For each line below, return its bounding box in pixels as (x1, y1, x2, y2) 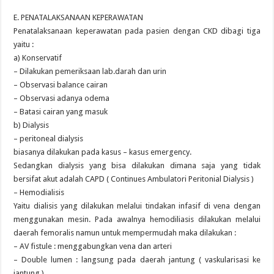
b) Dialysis (13, 120, 50, 130)
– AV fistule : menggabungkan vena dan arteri (13, 242, 172, 251)
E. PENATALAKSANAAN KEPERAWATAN (13, 13, 144, 22)
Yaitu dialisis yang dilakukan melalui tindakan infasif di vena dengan (13, 201, 261, 210)
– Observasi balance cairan (13, 80, 108, 89)
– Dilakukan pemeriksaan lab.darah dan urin (13, 67, 167, 76)
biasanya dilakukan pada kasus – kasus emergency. (13, 147, 192, 157)
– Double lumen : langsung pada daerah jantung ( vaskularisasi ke (13, 255, 261, 264)
